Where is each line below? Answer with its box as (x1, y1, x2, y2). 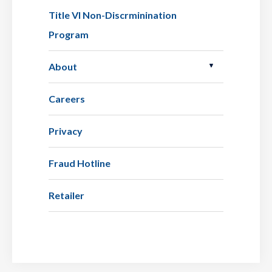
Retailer (49, 189, 84, 202)
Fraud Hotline (49, 157, 110, 169)
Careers (49, 93, 85, 105)
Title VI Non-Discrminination (49, 9, 177, 21)
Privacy (49, 125, 83, 137)
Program (49, 29, 89, 41)
